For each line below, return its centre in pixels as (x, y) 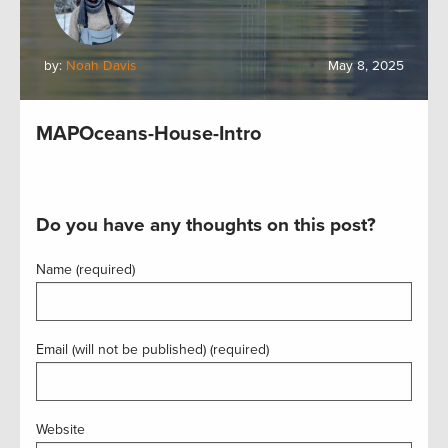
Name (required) (85, 269)
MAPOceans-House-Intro (148, 134)
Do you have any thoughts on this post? (206, 225)
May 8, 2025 (366, 66)
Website (60, 429)
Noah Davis (101, 66)
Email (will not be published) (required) (152, 349)
